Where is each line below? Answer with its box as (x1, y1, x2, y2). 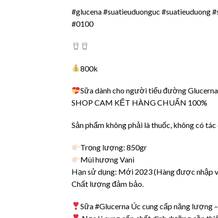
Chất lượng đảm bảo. (72, 179, 144, 188)
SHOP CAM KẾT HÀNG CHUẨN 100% (72, 98, 207, 108)
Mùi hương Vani (80, 154, 135, 164)
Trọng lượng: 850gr (80, 142, 147, 152)
